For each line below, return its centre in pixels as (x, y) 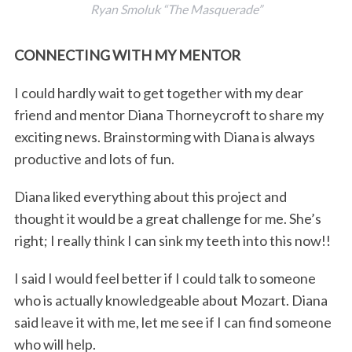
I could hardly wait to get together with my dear (158, 92)
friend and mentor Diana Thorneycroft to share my (169, 114)
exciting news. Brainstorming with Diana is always (164, 136)
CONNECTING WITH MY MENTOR (127, 55)
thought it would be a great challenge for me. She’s (167, 218)
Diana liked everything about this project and (150, 196)
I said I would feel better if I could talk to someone (165, 278)
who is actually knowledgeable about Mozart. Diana (170, 300)
